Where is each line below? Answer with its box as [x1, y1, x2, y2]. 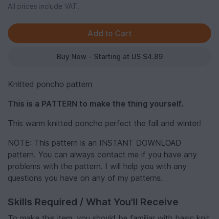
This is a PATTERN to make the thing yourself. [8, 98, 183, 109]
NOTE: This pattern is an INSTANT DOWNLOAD [8, 137, 181, 148]
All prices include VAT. [8, 1, 79, 10]
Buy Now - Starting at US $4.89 [56, 52, 163, 61]
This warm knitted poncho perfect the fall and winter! [8, 118, 201, 128]
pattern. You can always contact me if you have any [8, 149, 197, 159]
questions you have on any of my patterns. [8, 173, 163, 183]
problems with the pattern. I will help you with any [8, 161, 187, 171]
